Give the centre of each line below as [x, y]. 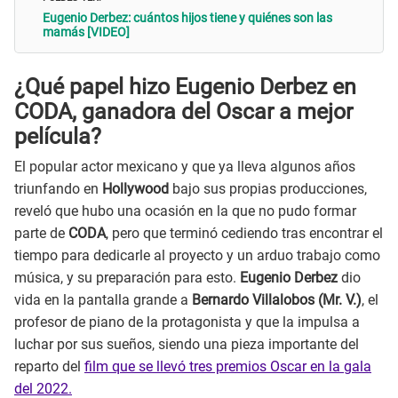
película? [58, 136]
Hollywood [137, 189]
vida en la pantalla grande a [103, 300]
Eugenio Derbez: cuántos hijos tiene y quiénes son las [187, 18]
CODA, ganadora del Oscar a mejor [183, 111]
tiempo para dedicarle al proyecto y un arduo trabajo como [197, 256]
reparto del [49, 367]
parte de [41, 234]
